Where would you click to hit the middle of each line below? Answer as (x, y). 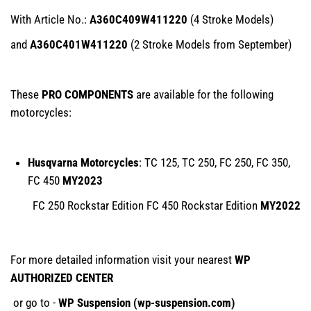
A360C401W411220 (80, 44)
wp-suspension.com (184, 302)
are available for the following (203, 94)
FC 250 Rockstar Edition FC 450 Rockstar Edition (135, 205)
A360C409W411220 (140, 19)
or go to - (34, 302)
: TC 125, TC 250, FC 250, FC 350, (215, 162)
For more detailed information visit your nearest (123, 259)
